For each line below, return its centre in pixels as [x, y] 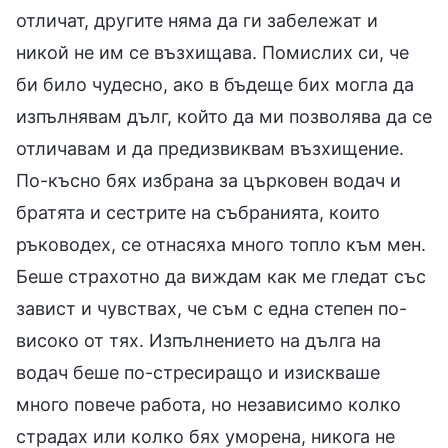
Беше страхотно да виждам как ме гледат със [221, 276]
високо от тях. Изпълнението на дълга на [198, 340]
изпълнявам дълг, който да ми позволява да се [224, 116]
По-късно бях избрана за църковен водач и [208, 180]
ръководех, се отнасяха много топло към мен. [221, 244]
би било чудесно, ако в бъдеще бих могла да [215, 84]
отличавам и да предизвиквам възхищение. [210, 148]
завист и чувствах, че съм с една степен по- [211, 308]
